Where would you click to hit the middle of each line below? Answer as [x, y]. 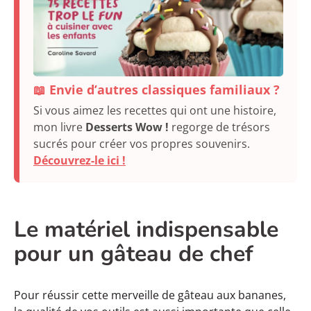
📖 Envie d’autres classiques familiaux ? [157, 89]
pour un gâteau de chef [134, 253]
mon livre [59, 127]
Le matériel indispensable [146, 229]
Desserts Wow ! [127, 127]
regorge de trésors [219, 127]
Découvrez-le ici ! [79, 160]
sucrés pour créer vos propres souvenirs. [142, 143]
